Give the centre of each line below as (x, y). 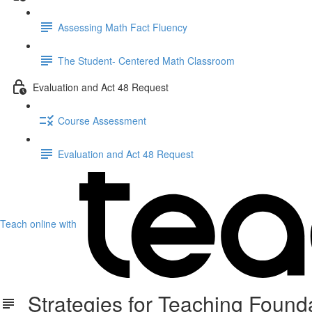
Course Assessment (102, 120)
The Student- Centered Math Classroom (146, 60)
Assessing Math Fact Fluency (123, 27)
